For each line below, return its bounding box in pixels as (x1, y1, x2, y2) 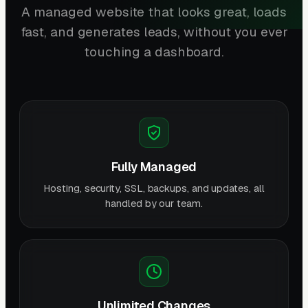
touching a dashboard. (83, 43, 224, 60)
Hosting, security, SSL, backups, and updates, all (43, 181, 265, 195)
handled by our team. (105, 196, 203, 210)
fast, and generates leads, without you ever (20, 23, 288, 41)
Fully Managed (111, 158, 197, 175)
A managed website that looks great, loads (21, 3, 287, 21)
